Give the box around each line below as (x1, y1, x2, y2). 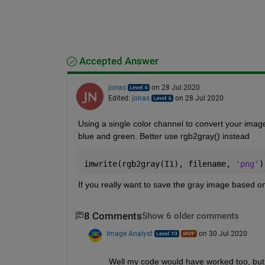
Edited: (108, 93, 132, 102)
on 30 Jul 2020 (198, 229, 247, 238)
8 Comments (83, 210, 142, 222)
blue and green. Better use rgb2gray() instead (77, 131, 250, 141)
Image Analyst (106, 229, 153, 238)
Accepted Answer (76, 55, 159, 67)
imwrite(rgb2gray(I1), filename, (83, 159, 235, 169)
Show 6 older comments (141, 211, 239, 221)
